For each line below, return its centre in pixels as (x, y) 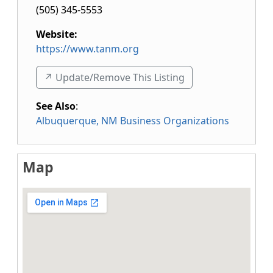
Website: (57, 34)
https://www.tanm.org (87, 49)
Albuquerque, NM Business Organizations (133, 121)
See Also (56, 106)
